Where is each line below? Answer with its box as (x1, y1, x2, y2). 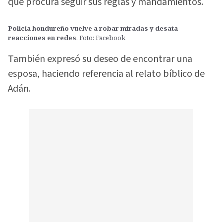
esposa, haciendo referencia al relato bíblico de (8, 67, 205, 81)
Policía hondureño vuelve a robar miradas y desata (8, 23, 178, 33)
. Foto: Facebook (76, 33, 125, 42)
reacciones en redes (8, 33, 76, 42)
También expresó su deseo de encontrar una (8, 52, 192, 66)
